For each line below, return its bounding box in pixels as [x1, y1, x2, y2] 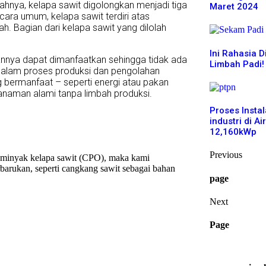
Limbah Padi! [210, 58, 264, 69]
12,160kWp [210, 126, 256, 138]
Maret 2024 [210, 1, 258, 12]
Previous [210, 150, 242, 160]
